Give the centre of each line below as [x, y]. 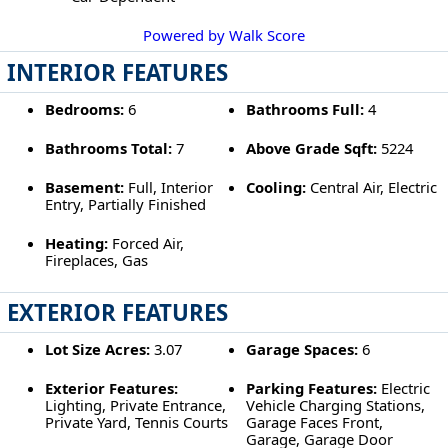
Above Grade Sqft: [312, 147]
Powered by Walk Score [224, 34]
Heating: [76, 243]
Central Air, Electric [372, 187]
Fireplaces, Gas [96, 260]
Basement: [84, 187]
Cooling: [276, 187]
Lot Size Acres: [97, 348]
